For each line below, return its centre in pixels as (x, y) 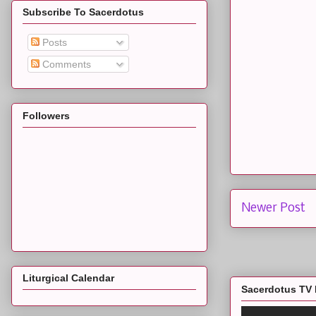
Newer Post (273, 208)
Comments (65, 65)
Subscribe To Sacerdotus (83, 12)
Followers (46, 115)
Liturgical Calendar (68, 278)
